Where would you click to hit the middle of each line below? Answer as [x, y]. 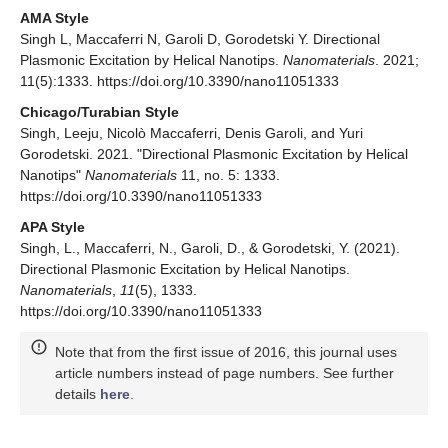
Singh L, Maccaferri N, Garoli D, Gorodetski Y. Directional [200, 38]
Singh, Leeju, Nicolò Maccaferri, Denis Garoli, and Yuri [191, 132]
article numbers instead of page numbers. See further [224, 372]
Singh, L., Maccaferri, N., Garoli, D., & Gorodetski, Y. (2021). [210, 247]
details [77, 393]
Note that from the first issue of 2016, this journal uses [226, 351]
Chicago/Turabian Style [99, 111]
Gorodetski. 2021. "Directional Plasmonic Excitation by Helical [214, 153]
